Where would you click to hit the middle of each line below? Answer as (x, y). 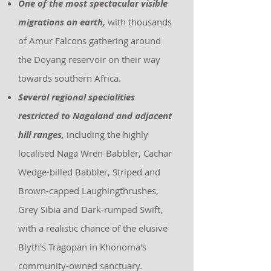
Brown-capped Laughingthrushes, (88, 191)
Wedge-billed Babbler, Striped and (89, 172)
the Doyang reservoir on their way (89, 59)
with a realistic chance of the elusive (93, 228)
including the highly (106, 134)
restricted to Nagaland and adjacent (95, 116)
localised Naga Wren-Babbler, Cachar (95, 153)
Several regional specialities (77, 97)
